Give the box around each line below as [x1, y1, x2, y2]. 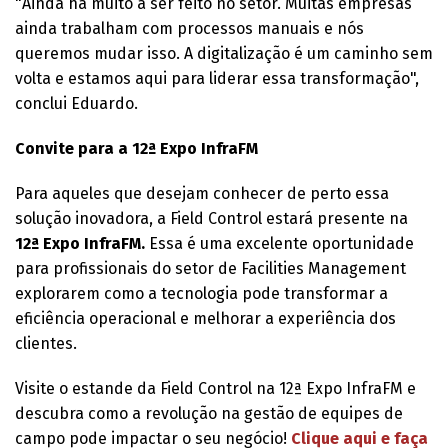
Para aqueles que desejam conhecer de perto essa [15, 183, 389, 203]
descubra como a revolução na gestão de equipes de [15, 403, 403, 423]
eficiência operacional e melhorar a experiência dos [15, 308, 396, 328]
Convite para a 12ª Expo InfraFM [15, 138, 258, 158]
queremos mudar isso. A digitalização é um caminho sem [15, 43, 433, 63]
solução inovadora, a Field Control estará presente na [15, 208, 408, 228]
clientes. [15, 333, 77, 353]
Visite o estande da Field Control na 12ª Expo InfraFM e [15, 378, 416, 398]
